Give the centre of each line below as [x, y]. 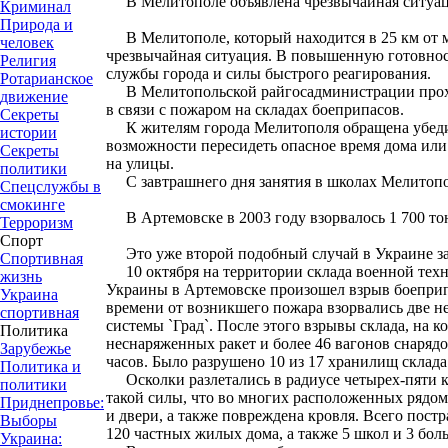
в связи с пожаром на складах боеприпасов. [255, 109]
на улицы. [140, 163]
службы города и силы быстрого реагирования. [268, 73]
